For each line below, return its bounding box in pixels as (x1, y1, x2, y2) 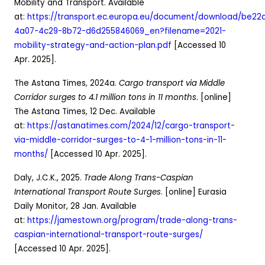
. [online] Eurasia (161, 186, 227, 198)
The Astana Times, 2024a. (14, 77, 119, 89)
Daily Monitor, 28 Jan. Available (14, 200, 137, 212)
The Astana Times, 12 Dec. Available (14, 105, 156, 117)
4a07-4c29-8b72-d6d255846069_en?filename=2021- (14, 25, 226, 37)
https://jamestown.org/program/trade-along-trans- (27, 214, 237, 226)
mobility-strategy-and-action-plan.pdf (14, 39, 172, 51)
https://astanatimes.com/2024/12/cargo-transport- (27, 119, 235, 131)
